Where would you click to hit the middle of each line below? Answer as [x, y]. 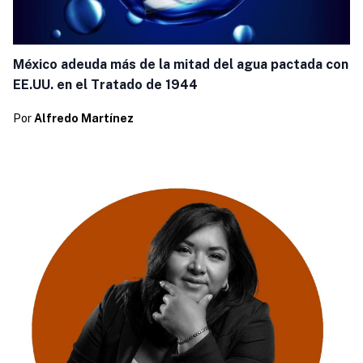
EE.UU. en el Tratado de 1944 [105, 85]
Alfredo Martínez [83, 118]
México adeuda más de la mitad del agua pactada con [180, 65]
